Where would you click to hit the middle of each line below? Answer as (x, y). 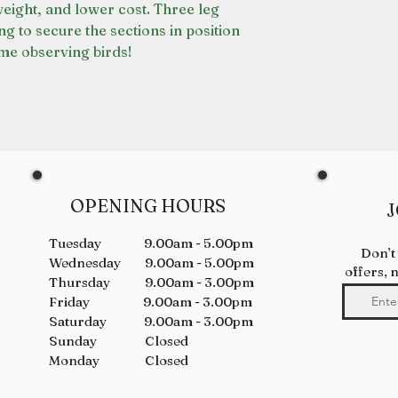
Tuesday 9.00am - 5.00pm (151, 243)
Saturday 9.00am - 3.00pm (151, 321)
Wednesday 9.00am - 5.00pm (151, 263)
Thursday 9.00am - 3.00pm (151, 282)
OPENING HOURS (137, 206)
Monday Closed (119, 360)
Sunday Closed (119, 341)
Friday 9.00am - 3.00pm (151, 302)
